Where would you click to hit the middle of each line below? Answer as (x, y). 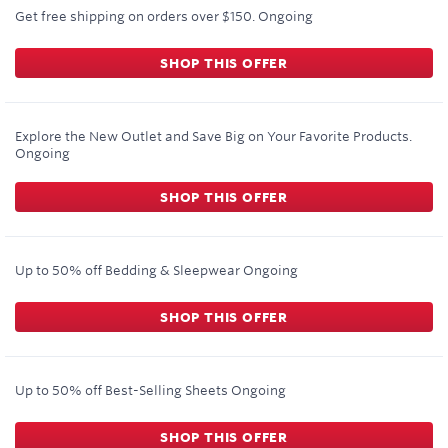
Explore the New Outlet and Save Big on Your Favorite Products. (213, 136)
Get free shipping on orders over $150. (135, 16)
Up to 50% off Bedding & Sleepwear (127, 270)
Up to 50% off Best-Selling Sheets (121, 390)
